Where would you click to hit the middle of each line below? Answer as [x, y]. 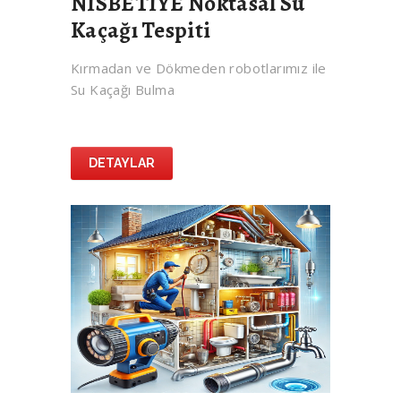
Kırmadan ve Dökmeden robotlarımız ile [199, 68]
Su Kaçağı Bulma [123, 90]
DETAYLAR [122, 163]
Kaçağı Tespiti [141, 31]
